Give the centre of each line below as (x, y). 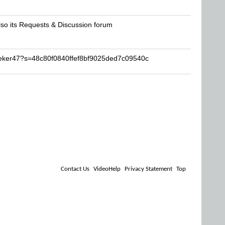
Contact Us (75, 169)
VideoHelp (107, 169)
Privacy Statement (148, 169)
